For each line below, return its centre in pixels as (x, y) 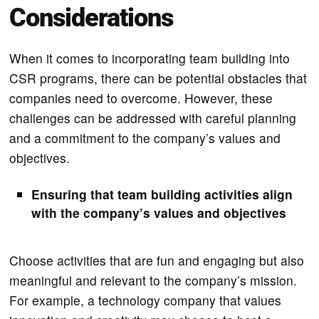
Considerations (91, 17)
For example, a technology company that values (146, 300)
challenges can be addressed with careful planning (153, 117)
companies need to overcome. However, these (141, 98)
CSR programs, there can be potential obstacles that (158, 78)
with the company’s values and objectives (159, 212)
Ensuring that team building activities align (162, 194)
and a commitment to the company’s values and (145, 137)
